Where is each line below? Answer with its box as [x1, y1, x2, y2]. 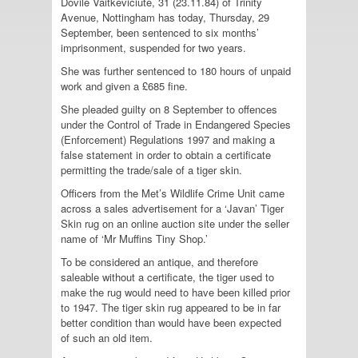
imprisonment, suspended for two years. [61, 40, 246, 55]
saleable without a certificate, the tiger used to [61, 269, 274, 284]
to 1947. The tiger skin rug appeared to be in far [61, 300, 280, 315]
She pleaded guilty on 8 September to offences [61, 101, 277, 117]
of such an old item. [61, 330, 153, 345]
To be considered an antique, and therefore [61, 254, 258, 269]
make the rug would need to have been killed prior [61, 284, 290, 300]
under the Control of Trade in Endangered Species [61, 117, 291, 132]
